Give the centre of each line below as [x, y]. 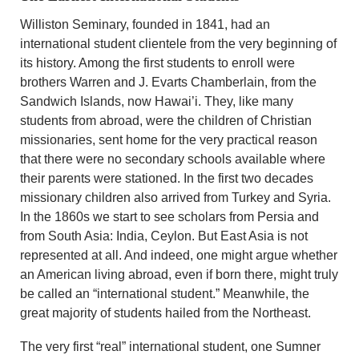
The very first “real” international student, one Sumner [170, 347]
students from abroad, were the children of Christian [166, 121]
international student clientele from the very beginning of [178, 44]
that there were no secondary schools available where [173, 159]
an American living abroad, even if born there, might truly [179, 275]
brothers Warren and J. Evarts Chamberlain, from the [168, 83]
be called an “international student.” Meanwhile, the [165, 294]
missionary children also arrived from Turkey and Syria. [175, 198]
